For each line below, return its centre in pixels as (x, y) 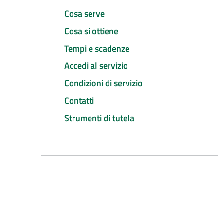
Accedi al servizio (96, 66)
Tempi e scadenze (97, 48)
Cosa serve (84, 14)
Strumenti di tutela (99, 118)
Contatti (79, 100)
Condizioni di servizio (103, 83)
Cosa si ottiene (91, 31)
